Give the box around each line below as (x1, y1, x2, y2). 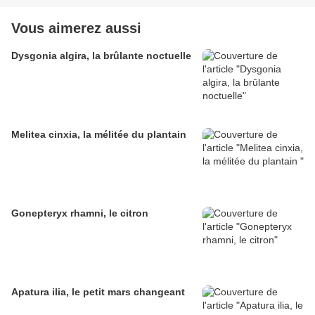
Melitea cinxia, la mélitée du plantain (11, 129, 186, 141)
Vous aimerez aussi (11, 20, 141, 37)
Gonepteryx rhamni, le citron (11, 207, 148, 219)
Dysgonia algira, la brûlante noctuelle (11, 50, 191, 62)
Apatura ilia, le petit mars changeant (11, 286, 185, 298)
